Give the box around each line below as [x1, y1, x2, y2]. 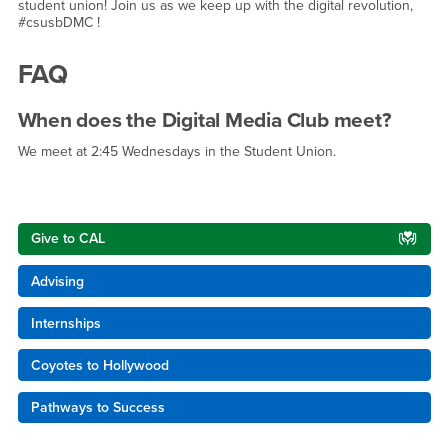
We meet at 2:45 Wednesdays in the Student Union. [17, 143, 336, 161]
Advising [30, 272, 84, 290]
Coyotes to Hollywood [30, 356, 169, 374]
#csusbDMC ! [17, 14, 100, 32]
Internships [30, 314, 101, 332]
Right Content [16, 222, 102, 240]
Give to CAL [30, 230, 105, 248]
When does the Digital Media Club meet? [17, 107, 392, 133]
